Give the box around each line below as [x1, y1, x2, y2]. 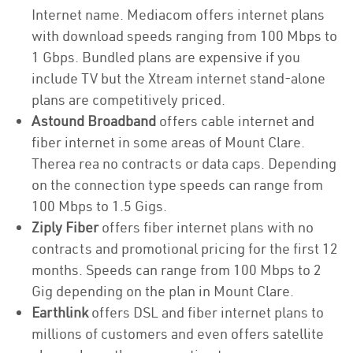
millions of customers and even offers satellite [32, 325, 324, 343]
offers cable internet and [156, 112, 314, 130]
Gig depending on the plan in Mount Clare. [32, 282, 294, 300]
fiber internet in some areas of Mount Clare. [32, 133, 305, 151]
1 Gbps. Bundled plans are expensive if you [32, 48, 300, 66]
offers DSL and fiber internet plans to [88, 303, 324, 321]
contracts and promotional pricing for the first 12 [32, 240, 338, 258]
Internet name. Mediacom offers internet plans [32, 6, 325, 24]
